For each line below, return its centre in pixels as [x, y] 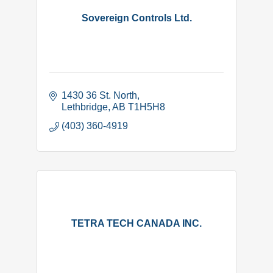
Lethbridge [85, 107]
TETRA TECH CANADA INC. [136, 224]
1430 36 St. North [99, 95]
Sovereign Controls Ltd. [136, 18]
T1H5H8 [147, 107]
